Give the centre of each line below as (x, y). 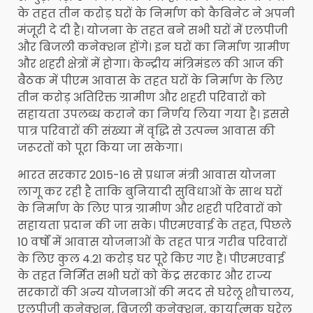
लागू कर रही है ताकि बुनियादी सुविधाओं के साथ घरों (150, 192)
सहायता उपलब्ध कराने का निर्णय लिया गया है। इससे (153, 115)
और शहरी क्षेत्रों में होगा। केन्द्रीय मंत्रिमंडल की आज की (151, 64)
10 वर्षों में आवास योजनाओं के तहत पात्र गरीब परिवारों (152, 242)
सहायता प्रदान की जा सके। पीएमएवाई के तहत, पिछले (154, 226)
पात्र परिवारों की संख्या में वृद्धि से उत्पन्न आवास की (146, 131)
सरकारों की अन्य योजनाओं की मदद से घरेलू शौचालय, (155, 293)
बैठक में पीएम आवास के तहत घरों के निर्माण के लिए (150, 81)
